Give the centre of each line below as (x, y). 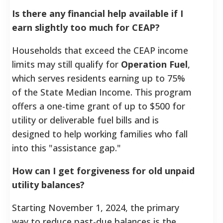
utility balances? (48, 184)
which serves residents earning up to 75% (99, 78)
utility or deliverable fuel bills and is (85, 120)
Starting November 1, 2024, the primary (96, 207)
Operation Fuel (154, 64)
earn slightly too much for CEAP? (86, 27)
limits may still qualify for (66, 64)
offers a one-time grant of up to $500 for (99, 106)
